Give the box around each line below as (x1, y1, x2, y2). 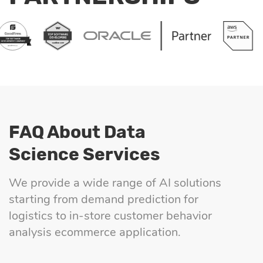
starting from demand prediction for (9, 191, 198, 208)
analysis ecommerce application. (9, 224, 181, 241)
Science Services (9, 144, 160, 166)
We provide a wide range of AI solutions (9, 175, 221, 191)
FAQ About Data (9, 122, 146, 143)
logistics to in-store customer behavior (9, 208, 212, 224)
